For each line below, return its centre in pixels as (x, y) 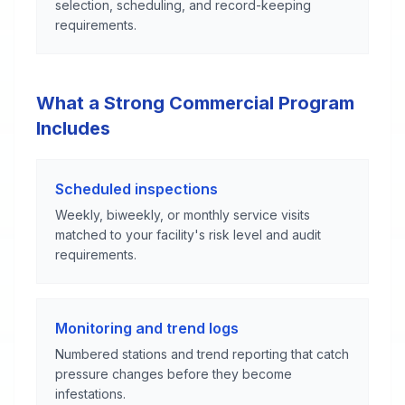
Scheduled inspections (137, 189)
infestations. (90, 394)
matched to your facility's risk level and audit (188, 235)
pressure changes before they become (174, 374)
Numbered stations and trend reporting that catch (202, 354)
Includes (73, 128)
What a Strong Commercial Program (195, 103)
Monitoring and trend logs (147, 328)
